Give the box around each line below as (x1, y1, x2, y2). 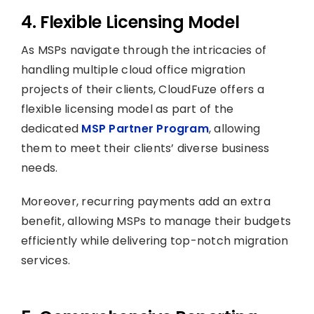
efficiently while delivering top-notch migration (20, 232, 289, 249)
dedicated (20, 120, 82, 137)
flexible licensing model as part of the (20, 100, 234, 117)
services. (20, 252, 71, 268)
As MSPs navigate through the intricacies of (20, 41, 267, 58)
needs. (20, 159, 58, 176)
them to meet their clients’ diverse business (20, 139, 270, 156)
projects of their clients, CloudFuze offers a (20, 81, 264, 97)
